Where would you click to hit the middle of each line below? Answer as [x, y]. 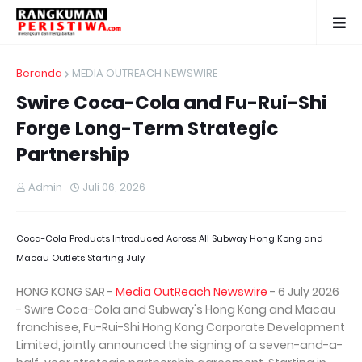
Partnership [73, 154]
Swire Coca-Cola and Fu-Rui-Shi [172, 103]
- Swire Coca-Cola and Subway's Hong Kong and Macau [176, 309]
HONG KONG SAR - [66, 292]
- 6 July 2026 [303, 292]
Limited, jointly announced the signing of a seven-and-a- [179, 345]
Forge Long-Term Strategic [147, 128]
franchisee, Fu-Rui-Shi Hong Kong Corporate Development [181, 327]
